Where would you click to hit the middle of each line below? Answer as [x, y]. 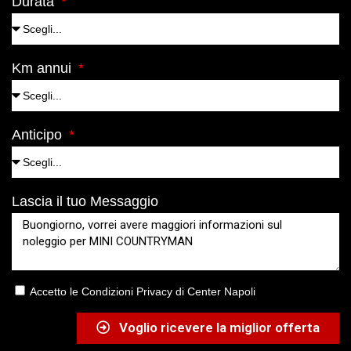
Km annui [43, 68]
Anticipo [39, 134]
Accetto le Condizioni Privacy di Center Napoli [143, 291]
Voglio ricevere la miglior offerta [219, 328]
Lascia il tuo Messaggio [85, 201]
